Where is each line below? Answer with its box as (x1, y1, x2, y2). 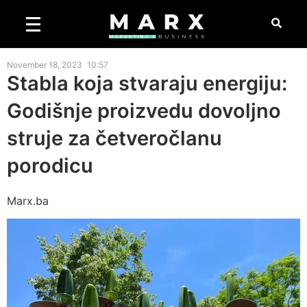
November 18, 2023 (7, 60, 82, 70)
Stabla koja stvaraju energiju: (7, 71, 287, 95)
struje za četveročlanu (7, 126, 222, 150)
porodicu (7, 153, 93, 177)
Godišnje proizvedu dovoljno (7, 99, 281, 123)
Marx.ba (7, 194, 49, 208)
